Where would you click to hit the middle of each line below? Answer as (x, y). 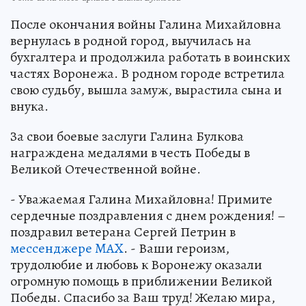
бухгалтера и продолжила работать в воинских (150, 57)
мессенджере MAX (67, 248)
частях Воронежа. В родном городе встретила (148, 73)
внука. (29, 106)
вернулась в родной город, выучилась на (131, 40)
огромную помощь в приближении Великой (141, 281)
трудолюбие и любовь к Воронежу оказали (136, 264)
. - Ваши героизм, (177, 248)
